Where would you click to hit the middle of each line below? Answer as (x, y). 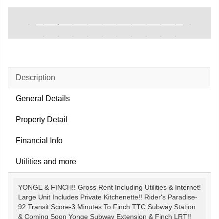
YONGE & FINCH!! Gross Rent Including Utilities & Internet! (109, 187)
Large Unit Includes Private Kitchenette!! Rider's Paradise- (108, 197)
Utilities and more (46, 162)
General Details (43, 99)
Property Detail (42, 120)
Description (35, 77)
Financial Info (39, 141)
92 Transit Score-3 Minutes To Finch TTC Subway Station (107, 207)
